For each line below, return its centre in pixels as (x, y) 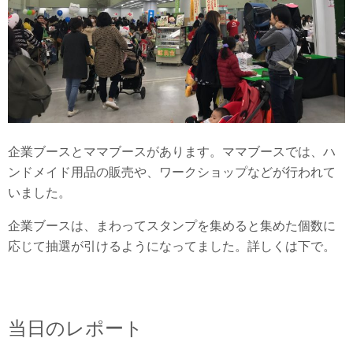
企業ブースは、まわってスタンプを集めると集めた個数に (172, 226)
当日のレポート (76, 329)
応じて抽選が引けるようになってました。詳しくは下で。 (172, 246)
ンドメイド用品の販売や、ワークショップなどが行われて (172, 172)
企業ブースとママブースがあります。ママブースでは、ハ (172, 152)
